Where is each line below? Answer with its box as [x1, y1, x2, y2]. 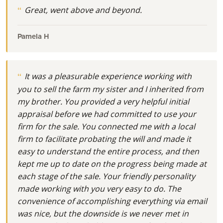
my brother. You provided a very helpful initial [17, 96, 189, 107]
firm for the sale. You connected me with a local [17, 120, 195, 132]
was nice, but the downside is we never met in [17, 208, 189, 219]
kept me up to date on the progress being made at [17, 158, 207, 169]
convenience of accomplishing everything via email [17, 195, 207, 207]
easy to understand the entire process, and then [17, 145, 199, 157]
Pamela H [17, 33, 49, 40]
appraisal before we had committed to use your [17, 108, 196, 119]
